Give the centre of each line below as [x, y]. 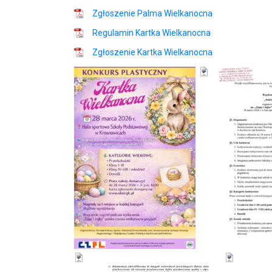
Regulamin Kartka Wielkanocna [151, 33]
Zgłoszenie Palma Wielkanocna [152, 13]
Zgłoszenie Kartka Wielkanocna [152, 52]
